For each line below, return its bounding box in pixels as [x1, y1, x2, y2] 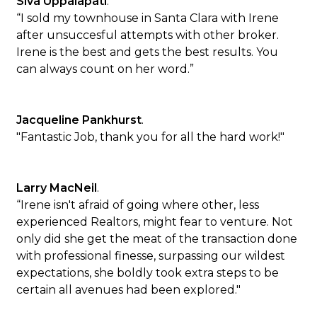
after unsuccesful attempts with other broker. [16, 28, 279, 42]
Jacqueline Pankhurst [16, 113, 142, 127]
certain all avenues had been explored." [16, 283, 241, 296]
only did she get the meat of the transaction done [16, 232, 298, 246]
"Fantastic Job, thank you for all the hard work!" [16, 130, 285, 144]
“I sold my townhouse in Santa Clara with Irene [16, 11, 279, 25]
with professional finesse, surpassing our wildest [16, 249, 286, 263]
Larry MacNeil [16, 181, 98, 195]
